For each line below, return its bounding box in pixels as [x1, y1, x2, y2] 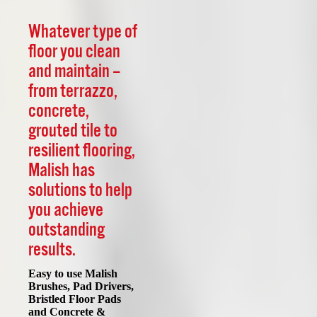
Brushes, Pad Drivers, [28, 280, 134, 292]
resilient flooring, [28, 139, 135, 163]
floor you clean [28, 40, 120, 64]
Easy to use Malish [28, 267, 117, 279]
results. [28, 238, 76, 262]
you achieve [28, 199, 103, 222]
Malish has [28, 159, 95, 183]
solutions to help [28, 179, 132, 202]
